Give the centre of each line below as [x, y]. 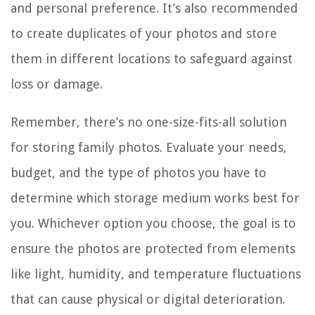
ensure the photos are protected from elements [153, 248]
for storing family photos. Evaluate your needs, [149, 147]
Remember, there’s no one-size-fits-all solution [149, 122]
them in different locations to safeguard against [152, 58]
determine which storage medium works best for [155, 198]
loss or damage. [57, 84]
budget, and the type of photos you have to [139, 172]
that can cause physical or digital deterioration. [148, 299]
